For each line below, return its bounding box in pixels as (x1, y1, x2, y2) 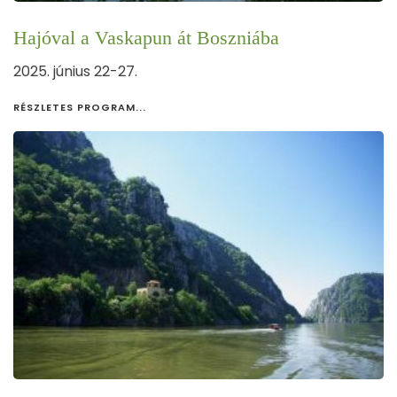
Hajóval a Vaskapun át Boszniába (13, 26, 279, 49)
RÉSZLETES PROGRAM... (13, 99, 146, 114)
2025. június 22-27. (13, 60, 137, 82)
